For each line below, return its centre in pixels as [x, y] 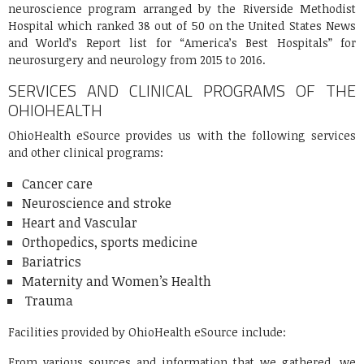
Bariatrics [52, 262]
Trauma [49, 301]
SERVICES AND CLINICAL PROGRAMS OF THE [182, 91]
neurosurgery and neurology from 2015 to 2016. [137, 60]
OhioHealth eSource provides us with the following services [182, 136]
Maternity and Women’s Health [117, 282]
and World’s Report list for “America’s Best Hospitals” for [182, 43]
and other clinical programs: [86, 153]
